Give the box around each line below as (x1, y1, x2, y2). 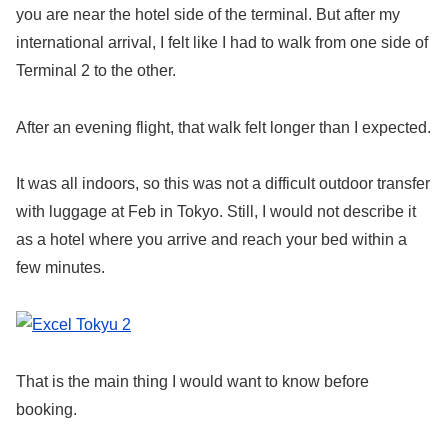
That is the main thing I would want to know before (16, 372, 369, 390)
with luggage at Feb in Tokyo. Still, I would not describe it (16, 203, 416, 221)
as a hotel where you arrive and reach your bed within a (16, 231, 407, 249)
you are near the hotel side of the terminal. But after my (16, 5, 400, 23)
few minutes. (16, 259, 105, 277)
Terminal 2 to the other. (16, 61, 176, 79)
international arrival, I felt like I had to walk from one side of (16, 33, 428, 51)
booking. (16, 400, 77, 418)
